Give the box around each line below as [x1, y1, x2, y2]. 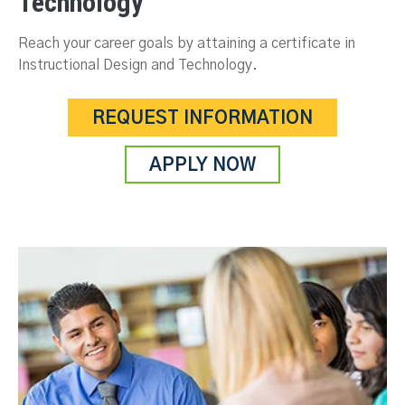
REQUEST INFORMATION [92, 109, 313, 128]
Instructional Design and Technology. [18, 58, 258, 73]
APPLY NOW [149, 156, 256, 175]
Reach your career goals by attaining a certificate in [18, 36, 355, 52]
